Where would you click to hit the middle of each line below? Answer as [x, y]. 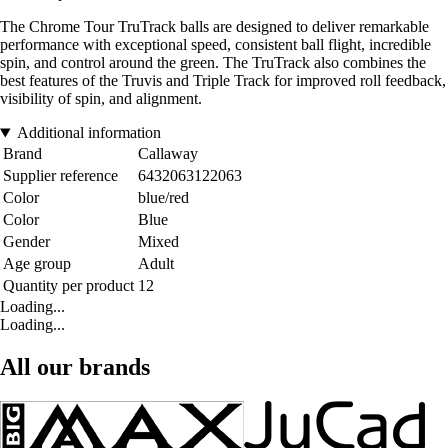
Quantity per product [68, 286]
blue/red [163, 198]
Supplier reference [60, 176]
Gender [26, 242]
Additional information [88, 133]
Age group [37, 264]
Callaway [168, 154]
